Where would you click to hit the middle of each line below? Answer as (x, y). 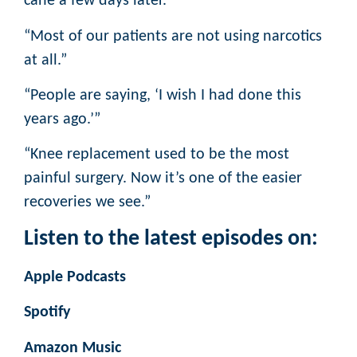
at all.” (45, 60)
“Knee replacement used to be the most (157, 155)
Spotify (47, 313)
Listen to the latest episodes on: (171, 239)
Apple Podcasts (75, 277)
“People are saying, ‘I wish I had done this (163, 95)
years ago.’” (62, 119)
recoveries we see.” (87, 203)
